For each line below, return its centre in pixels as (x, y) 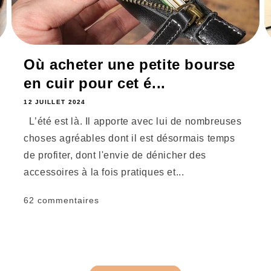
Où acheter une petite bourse (130, 65)
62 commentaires (62, 201)
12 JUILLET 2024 (55, 102)
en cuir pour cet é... (95, 83)
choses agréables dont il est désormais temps (129, 139)
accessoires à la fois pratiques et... (104, 172)
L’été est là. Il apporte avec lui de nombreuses (133, 122)
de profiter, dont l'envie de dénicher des (115, 155)
